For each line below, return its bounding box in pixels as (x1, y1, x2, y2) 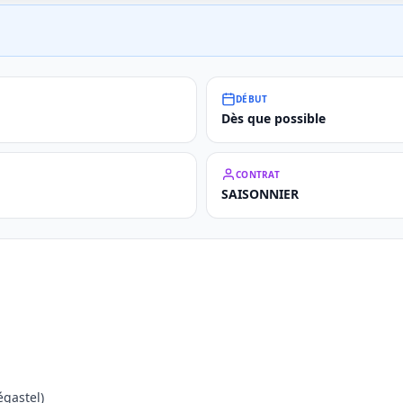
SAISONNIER (221, 185, 299, 202)
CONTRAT (236, 167, 280, 181)
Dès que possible (221, 110, 326, 127)
